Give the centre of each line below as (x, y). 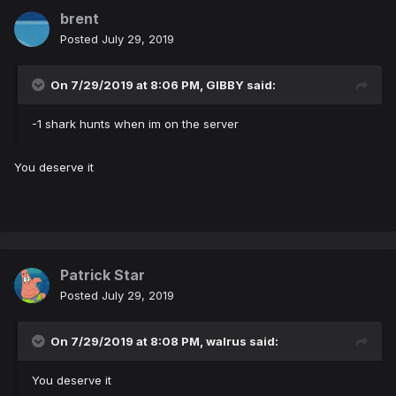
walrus (226, 342)
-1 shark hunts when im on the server (137, 124)
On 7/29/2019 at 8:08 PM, (128, 342)
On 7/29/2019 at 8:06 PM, (128, 85)
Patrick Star (103, 275)
